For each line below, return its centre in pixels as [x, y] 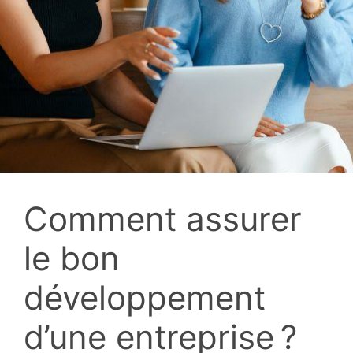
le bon [72, 258]
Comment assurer [163, 218]
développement [145, 297]
